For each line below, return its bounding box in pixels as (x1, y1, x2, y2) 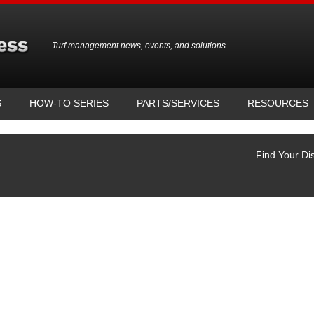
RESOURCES (247, 97, 308, 109)
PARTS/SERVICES (137, 97, 219, 109)
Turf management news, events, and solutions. (52, 41, 228, 50)
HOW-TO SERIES (29, 97, 109, 109)
